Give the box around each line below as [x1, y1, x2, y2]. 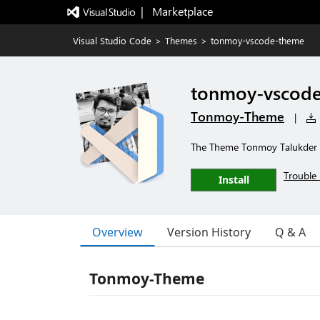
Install [218, 173, 249, 186]
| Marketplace [140, 4, 213, 19]
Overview [92, 224, 143, 240]
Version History [167, 224, 251, 240]
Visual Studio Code [73, 34, 151, 46]
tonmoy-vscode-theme [211, 34, 304, 46]
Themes [165, 34, 197, 46]
